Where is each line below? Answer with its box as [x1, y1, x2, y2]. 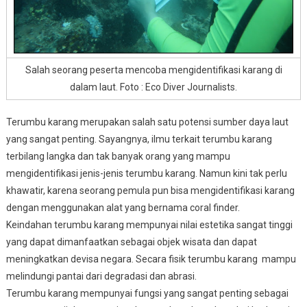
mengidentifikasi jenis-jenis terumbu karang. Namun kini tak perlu [5, 167, 287, 179]
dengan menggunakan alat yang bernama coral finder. [5, 201, 240, 213]
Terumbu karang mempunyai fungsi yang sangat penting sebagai [5, 287, 288, 299]
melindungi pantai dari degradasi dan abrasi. [5, 270, 197, 282]
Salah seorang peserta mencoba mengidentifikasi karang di [25, 64, 282, 75]
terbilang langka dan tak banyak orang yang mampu [5, 150, 230, 162]
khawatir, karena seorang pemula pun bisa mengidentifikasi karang [5, 184, 295, 196]
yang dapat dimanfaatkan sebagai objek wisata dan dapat [5, 236, 257, 247]
